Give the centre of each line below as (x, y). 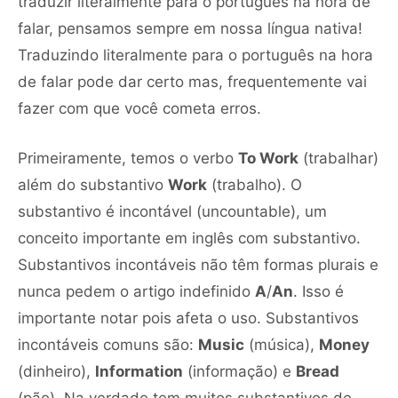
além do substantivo (93, 184)
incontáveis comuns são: (108, 344)
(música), (282, 344)
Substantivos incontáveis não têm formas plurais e (198, 264)
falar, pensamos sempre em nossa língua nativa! (190, 28)
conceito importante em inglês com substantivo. (189, 238)
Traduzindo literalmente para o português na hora (195, 55)
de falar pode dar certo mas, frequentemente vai (192, 81)
